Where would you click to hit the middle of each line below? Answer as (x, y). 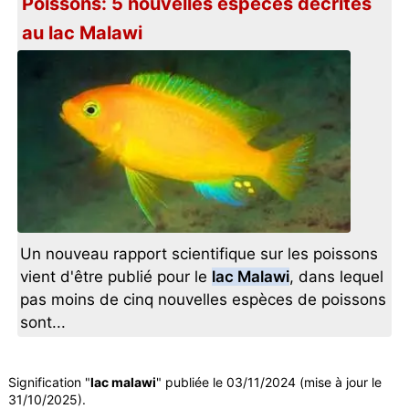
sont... (43, 323)
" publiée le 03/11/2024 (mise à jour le (268, 383)
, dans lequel (337, 277)
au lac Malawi (83, 33)
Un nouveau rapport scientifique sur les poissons (199, 254)
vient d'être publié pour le (116, 277)
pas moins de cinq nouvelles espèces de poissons (204, 300)
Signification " (49, 383)
